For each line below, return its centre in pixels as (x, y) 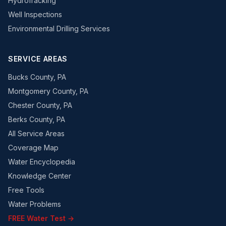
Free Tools (26, 190)
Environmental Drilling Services (59, 29)
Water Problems (35, 204)
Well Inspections (35, 14)
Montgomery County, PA (48, 91)
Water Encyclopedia (42, 162)
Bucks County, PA (37, 77)
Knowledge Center (40, 176)
